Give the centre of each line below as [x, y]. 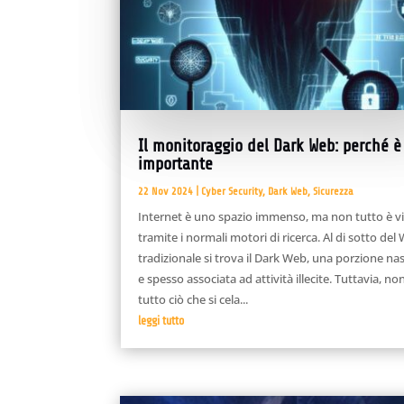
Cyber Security [232, 191]
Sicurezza [334, 191]
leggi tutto [161, 320]
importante [176, 164]
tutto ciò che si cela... [193, 299]
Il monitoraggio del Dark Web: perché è [270, 146]
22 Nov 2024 [166, 191]
